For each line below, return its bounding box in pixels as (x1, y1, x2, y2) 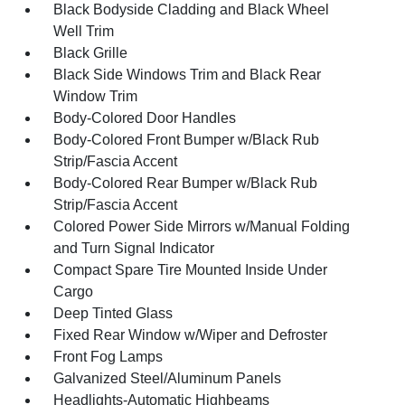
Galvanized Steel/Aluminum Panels (53, 371, 282, 386)
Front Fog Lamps (53, 349, 164, 364)
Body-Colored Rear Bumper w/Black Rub (53, 175, 318, 191)
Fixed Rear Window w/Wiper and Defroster (53, 327, 328, 343)
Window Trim (53, 89, 138, 104)
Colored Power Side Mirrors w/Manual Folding (53, 219, 351, 234)
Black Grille (53, 45, 128, 61)
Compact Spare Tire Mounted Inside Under (53, 262, 328, 278)
